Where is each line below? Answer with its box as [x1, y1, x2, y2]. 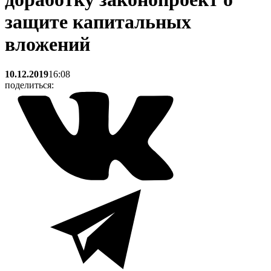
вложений [5, 33, 90, 56]
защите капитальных [5, 11, 191, 33]
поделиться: [5, 79, 54, 90]
